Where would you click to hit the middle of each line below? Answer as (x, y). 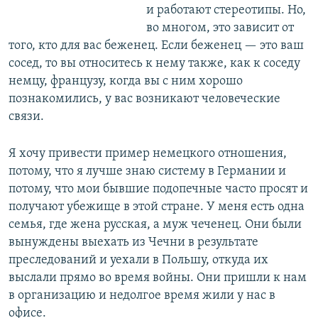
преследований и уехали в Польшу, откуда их (138, 261)
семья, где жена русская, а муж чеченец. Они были (155, 225)
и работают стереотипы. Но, (226, 11)
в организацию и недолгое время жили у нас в (142, 296)
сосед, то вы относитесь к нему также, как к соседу (154, 64)
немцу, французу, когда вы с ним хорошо (126, 82)
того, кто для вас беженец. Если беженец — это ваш (156, 46)
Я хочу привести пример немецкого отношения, (148, 154)
